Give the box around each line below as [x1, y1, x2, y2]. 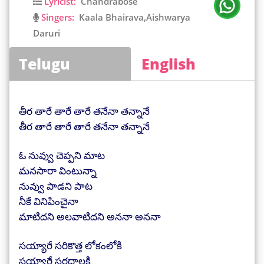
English [141, 54, 196, 74]
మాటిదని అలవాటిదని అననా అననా [19, 210, 161, 223]
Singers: [39, 11, 74, 23]
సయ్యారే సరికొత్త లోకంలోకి [19, 239, 122, 252]
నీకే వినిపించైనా [19, 194, 78, 208]
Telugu [19, 54, 70, 74]
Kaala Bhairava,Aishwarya [79, 11, 190, 23]
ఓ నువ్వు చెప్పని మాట [19, 148, 105, 162]
